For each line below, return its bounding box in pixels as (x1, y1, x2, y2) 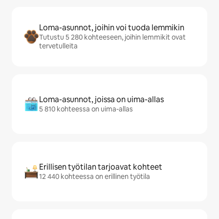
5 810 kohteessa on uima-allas (39, 105, 133, 113)
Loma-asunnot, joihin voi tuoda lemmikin (39, 22, 184, 33)
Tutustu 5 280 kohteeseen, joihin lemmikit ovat (39, 33, 186, 42)
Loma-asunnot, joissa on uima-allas (39, 94, 164, 105)
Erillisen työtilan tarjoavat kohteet (39, 162, 162, 172)
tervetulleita (39, 42, 78, 50)
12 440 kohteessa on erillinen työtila (39, 172, 150, 181)
